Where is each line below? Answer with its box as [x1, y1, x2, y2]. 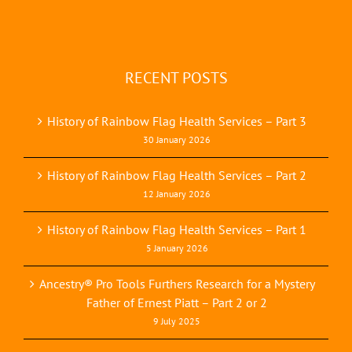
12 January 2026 [143, 188, 211, 200]
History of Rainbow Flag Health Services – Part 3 [47, 113, 306, 130]
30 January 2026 [143, 134, 211, 146]
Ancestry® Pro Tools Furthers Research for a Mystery [38, 276, 315, 292]
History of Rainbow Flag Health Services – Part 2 [47, 167, 306, 184]
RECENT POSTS [124, 68, 228, 89]
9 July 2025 [153, 315, 200, 328]
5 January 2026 [145, 242, 208, 255]
